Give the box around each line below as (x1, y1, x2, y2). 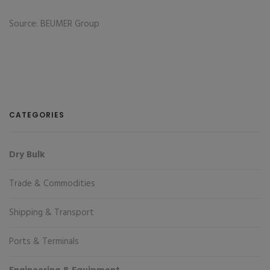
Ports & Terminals (9, 234, 79, 249)
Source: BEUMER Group (9, 17, 102, 31)
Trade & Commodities (9, 177, 95, 191)
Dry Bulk (9, 148, 45, 162)
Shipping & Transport (9, 206, 94, 220)
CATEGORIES (9, 110, 64, 120)
